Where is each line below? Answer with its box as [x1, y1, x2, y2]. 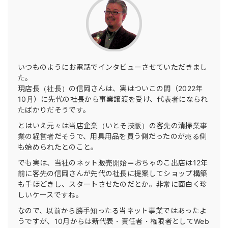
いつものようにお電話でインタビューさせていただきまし [18, 63, 208, 71]
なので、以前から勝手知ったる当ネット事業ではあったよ [18, 206, 207, 215]
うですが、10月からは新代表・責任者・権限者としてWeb [18, 217, 209, 225]
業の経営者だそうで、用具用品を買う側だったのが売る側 [18, 132, 207, 140]
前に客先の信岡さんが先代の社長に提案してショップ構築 [18, 169, 208, 178]
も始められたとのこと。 [18, 142, 98, 151]
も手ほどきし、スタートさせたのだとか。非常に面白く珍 [18, 180, 208, 188]
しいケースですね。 [18, 190, 83, 199]
